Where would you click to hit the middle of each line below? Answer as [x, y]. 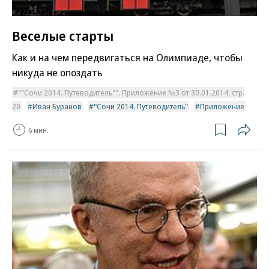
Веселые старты [63, 36]
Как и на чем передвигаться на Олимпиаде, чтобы [127, 58]
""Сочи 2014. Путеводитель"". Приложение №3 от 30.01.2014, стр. [131, 93]
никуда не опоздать [57, 73]
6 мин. [38, 130]
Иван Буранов [57, 107]
